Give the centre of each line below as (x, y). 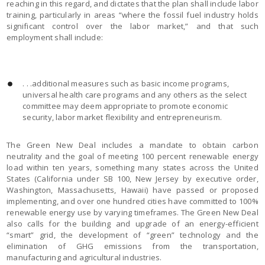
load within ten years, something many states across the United (132, 167)
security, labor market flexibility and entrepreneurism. (122, 117)
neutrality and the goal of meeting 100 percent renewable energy (132, 156)
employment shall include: (55, 37)
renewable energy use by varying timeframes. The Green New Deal (132, 212)
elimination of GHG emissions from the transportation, (132, 246)
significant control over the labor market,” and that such (132, 26)
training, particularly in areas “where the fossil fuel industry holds (132, 15)
